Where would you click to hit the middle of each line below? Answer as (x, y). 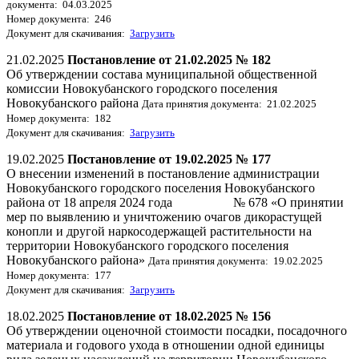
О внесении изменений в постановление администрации (163, 173)
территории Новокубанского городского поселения (147, 245)
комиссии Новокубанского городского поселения (142, 88)
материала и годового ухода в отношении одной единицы (165, 345)
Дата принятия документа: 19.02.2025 (236, 260)
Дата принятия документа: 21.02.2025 (229, 103)
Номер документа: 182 (59, 118)
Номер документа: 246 (59, 18)
